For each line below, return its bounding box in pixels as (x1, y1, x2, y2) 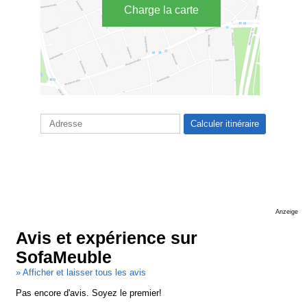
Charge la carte (124, 3, 199, 16)
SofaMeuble (16, 248, 112, 267)
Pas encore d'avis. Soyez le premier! (16, 288, 162, 299)
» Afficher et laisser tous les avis (16, 267, 147, 278)
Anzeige (275, 208, 298, 216)
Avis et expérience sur (16, 229, 198, 248)
